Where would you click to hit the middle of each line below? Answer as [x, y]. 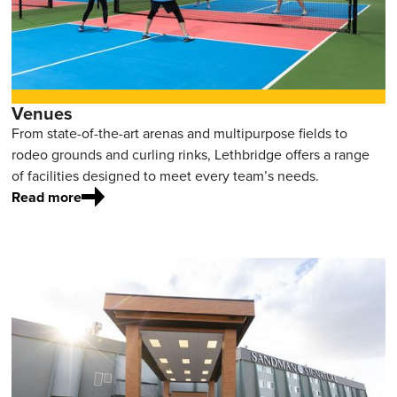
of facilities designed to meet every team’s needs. [166, 175]
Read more [47, 197]
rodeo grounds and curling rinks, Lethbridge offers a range [191, 154]
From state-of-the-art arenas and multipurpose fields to [180, 133]
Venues [43, 113]
